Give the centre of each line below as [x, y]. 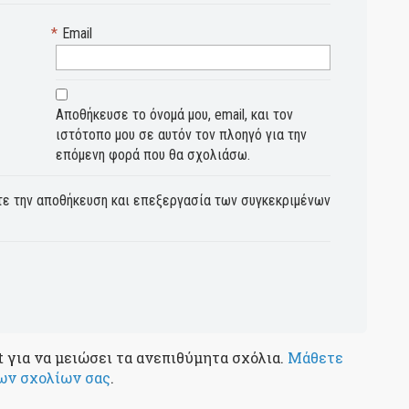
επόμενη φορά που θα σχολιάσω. [153, 155]
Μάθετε [315, 358]
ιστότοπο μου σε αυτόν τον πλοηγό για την [182, 135]
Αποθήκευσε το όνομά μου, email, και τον [175, 115]
